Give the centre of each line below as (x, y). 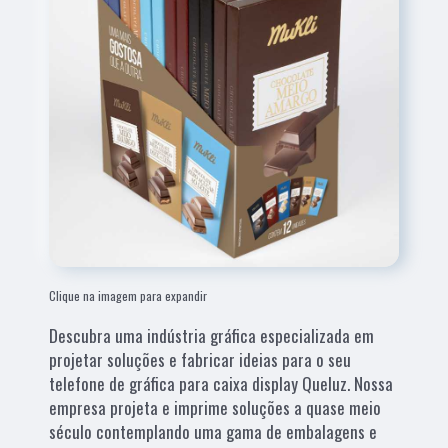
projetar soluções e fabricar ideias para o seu (200, 359)
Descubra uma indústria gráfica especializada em (212, 335)
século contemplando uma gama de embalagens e (213, 431)
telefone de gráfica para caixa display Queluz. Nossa (221, 383)
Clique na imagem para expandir (128, 295)
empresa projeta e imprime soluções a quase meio (215, 407)
